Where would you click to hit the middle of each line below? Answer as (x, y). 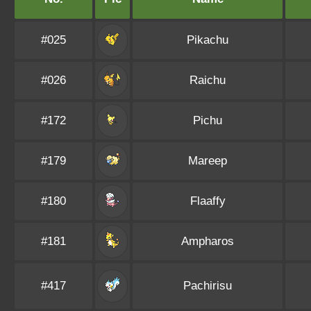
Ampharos (208, 241)
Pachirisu (208, 286)
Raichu (208, 80)
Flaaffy (208, 201)
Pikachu (208, 40)
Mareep (208, 161)
